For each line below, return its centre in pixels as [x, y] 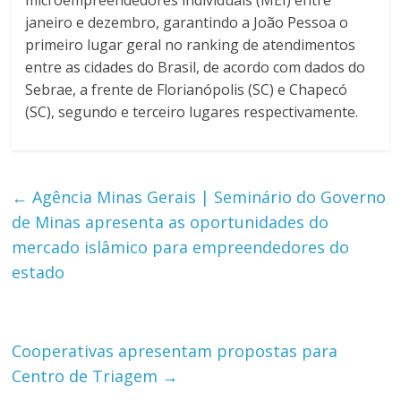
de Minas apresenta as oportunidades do [171, 222]
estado [38, 273]
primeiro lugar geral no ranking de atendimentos [191, 45]
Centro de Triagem [87, 376]
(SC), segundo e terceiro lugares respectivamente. [192, 112]
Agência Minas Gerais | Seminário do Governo [207, 197]
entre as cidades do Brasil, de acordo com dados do [196, 68]
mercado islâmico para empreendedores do [181, 247]
